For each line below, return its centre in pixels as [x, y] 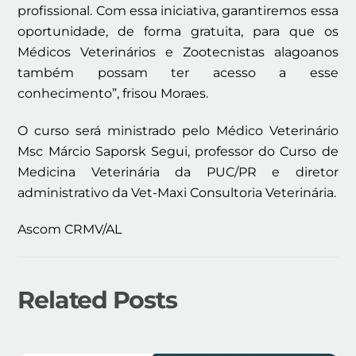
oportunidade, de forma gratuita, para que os [178, 31]
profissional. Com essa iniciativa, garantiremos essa [178, 10]
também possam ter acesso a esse [178, 72]
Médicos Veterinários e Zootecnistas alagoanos [178, 52]
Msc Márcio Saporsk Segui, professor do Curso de [178, 151]
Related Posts [97, 300]
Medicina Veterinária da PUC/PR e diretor [178, 172]
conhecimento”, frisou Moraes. [113, 93]
